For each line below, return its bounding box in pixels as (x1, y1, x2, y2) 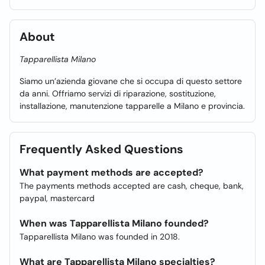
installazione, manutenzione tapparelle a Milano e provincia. (20, 101, 245, 111)
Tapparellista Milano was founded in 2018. (20, 231, 180, 242)
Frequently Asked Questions (20, 141, 183, 157)
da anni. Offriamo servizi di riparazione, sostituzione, (20, 88, 216, 99)
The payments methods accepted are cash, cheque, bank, (20, 180, 244, 191)
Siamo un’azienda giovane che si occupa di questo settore (20, 76, 242, 86)
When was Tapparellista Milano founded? (20, 217, 209, 230)
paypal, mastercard (20, 193, 95, 203)
